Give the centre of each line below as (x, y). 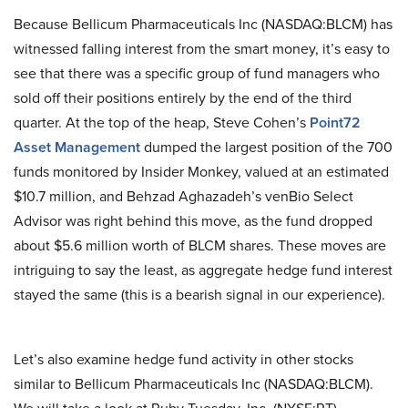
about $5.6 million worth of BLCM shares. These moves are (200, 245)
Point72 (335, 122)
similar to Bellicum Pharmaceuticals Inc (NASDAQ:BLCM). (194, 384)
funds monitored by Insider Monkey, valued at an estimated (201, 172)
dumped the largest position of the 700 (266, 147)
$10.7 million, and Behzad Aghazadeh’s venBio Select (184, 196)
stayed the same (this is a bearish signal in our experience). (199, 295)
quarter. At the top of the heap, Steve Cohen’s (162, 122)
